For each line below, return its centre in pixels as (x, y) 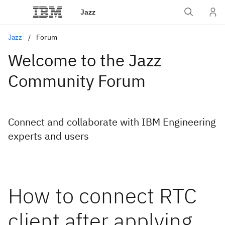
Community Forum (77, 81)
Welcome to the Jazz (85, 60)
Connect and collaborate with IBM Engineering (112, 122)
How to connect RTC (102, 196)
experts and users (48, 136)
